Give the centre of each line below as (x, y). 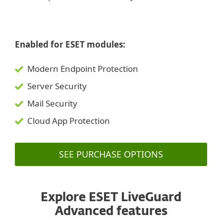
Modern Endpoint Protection (83, 69)
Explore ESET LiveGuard (111, 198)
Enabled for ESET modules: (70, 45)
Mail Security (52, 104)
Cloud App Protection (69, 121)
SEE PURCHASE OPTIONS (111, 154)
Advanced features (111, 212)
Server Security (57, 86)
